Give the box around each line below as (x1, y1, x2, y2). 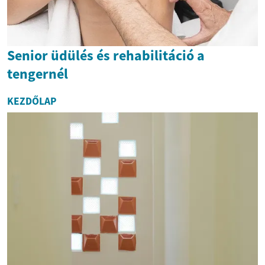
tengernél (7, 64, 68, 83)
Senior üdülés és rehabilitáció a (7, 46, 205, 64)
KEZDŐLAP (7, 94, 56, 108)
